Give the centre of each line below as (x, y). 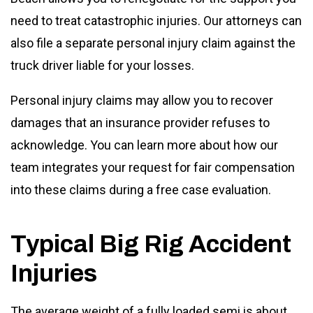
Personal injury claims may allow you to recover (142, 101)
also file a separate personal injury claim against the (153, 43)
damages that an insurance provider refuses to (140, 123)
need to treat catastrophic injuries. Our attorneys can (156, 21)
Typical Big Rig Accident (151, 244)
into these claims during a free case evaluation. (141, 190)
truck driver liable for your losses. (102, 66)
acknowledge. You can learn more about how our (144, 145)
